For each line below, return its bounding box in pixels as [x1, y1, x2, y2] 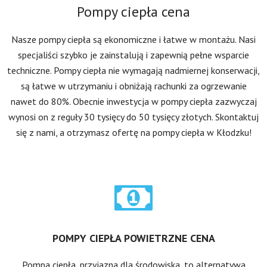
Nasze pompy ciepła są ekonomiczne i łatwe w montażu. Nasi [11, 33, 256, 45]
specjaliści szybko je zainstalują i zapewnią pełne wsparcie [18, 48, 249, 61]
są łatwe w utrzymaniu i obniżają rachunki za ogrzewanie [20, 79, 247, 92]
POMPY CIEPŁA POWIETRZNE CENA [52, 231, 215, 245]
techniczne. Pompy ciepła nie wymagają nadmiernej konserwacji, [7, 64, 260, 76]
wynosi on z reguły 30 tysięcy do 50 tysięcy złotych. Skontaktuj [8, 110, 259, 123]
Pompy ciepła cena [77, 2, 190, 21]
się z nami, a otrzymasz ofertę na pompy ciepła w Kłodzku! [15, 126, 252, 138]
